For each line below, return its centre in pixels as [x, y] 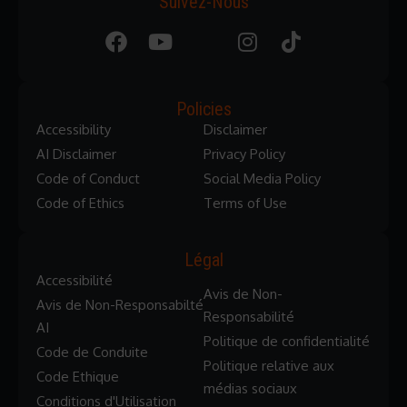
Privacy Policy [244, 154]
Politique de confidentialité [287, 341]
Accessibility [74, 130]
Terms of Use [245, 203]
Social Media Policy [262, 179]
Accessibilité [74, 281]
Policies [203, 109]
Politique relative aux [269, 365]
